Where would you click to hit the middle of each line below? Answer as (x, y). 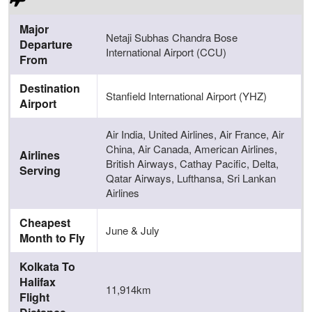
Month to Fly (53, 238)
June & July (133, 230)
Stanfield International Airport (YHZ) (187, 96)
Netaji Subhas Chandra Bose (172, 37)
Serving (40, 170)
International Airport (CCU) (166, 52)
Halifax (38, 282)
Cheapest (45, 223)
